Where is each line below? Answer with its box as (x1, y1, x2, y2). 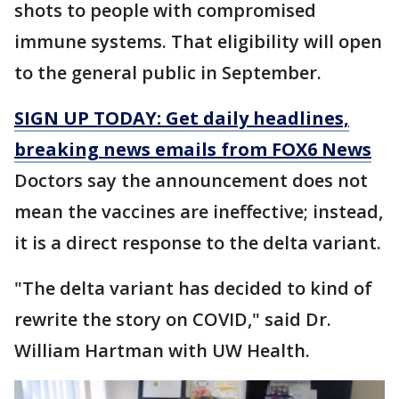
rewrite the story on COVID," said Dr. (14, 307, 331, 331)
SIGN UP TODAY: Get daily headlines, (14, 106, 349, 130)
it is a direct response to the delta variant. (14, 231, 381, 255)
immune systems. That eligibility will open (14, 29, 382, 53)
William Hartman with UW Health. (14, 338, 310, 362)
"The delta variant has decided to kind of (14, 276, 372, 300)
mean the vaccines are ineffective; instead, (14, 199, 383, 224)
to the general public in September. (14, 61, 322, 85)
